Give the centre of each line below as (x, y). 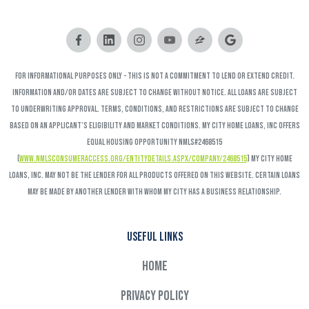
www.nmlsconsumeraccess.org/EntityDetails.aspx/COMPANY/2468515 (133, 159)
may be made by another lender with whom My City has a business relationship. (154, 192)
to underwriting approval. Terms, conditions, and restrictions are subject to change (154, 109)
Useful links (154, 237)
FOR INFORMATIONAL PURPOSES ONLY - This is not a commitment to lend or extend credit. (154, 76)
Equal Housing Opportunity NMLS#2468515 (154, 142)
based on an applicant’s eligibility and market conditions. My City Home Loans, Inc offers (154, 126)
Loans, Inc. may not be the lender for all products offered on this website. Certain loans (154, 175)
